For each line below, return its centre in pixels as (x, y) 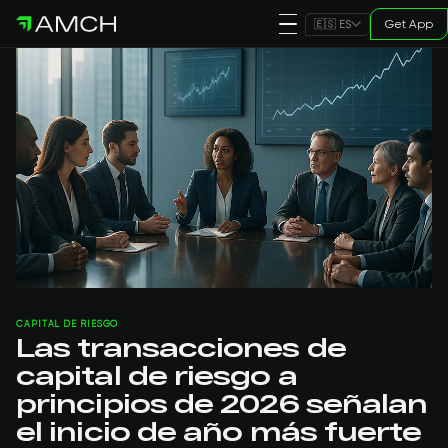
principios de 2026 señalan (222, 402)
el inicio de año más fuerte (219, 430)
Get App (409, 24)
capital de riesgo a (156, 374)
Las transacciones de (181, 346)
